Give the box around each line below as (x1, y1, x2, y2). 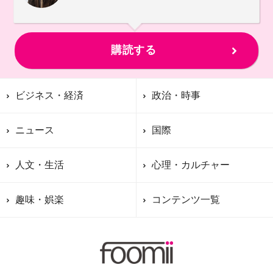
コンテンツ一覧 (152, 194, 220, 205)
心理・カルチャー (152, 160, 230, 171)
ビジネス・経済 (15, 90, 83, 101)
